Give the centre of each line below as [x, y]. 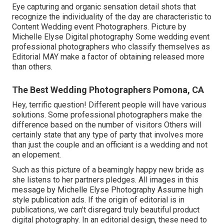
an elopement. [36, 154]
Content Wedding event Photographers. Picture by [99, 26]
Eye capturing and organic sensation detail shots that [104, 6]
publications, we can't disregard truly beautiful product [106, 209]
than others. [32, 66]
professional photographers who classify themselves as [111, 46]
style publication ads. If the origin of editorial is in [98, 199]
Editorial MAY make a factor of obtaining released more [108, 56]
